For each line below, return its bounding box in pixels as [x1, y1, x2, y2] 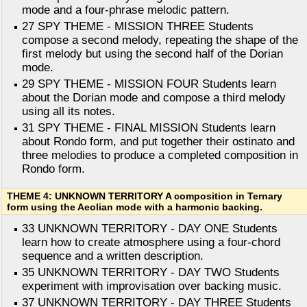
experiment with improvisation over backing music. [22, 280, 282, 293]
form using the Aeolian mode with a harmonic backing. [7, 201, 262, 213]
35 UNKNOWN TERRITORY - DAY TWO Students [22, 266, 280, 280]
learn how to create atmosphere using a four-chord [22, 236, 280, 249]
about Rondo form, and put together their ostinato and [22, 135, 295, 149]
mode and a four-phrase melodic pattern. [22, 3, 230, 17]
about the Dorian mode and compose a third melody [22, 91, 286, 105]
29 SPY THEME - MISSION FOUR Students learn [22, 77, 276, 91]
